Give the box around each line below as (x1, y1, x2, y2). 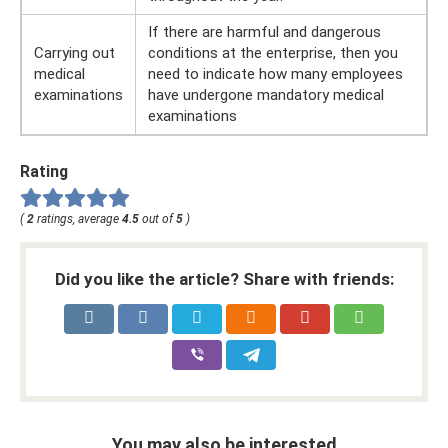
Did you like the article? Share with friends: (54, 268, 394, 289)
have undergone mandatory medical (148, 86, 384, 104)
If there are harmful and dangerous (148, 23, 381, 41)
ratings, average (34, 211, 122, 226)
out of (139, 211, 176, 226)
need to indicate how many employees (148, 65, 403, 83)
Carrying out (34, 44, 115, 62)
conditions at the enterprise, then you (148, 44, 398, 62)
